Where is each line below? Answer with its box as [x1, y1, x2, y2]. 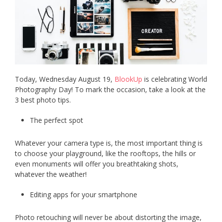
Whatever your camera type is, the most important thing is [15, 138, 203, 148]
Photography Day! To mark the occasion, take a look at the [15, 85, 206, 95]
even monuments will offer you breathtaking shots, [15, 159, 178, 169]
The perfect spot [30, 115, 83, 125]
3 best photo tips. [15, 95, 71, 105]
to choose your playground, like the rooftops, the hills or [15, 149, 196, 159]
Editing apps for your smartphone [30, 190, 137, 200]
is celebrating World [142, 74, 207, 84]
